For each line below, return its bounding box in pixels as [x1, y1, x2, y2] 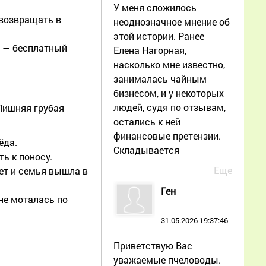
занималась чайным [113, 72, 207, 85]
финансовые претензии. [113, 129, 221, 142]
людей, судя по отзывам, [113, 100, 226, 113]
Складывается [113, 143, 179, 156]
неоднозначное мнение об [113, 15, 230, 28]
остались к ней [113, 115, 180, 128]
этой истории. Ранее [113, 29, 204, 42]
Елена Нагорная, [113, 43, 186, 56]
